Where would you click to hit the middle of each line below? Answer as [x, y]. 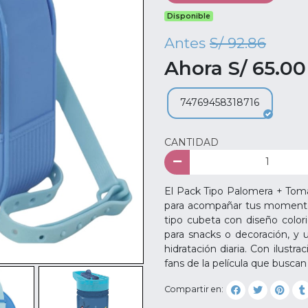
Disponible [189, 16]
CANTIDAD [191, 142]
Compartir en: [194, 289]
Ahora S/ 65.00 [235, 68]
